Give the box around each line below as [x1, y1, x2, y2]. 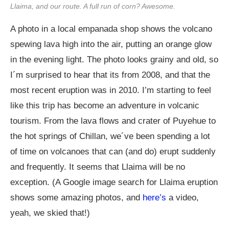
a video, [169, 193, 199, 203]
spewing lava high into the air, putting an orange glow [10, 39, 212, 50]
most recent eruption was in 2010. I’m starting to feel [10, 85, 211, 96]
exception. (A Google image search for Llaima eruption [10, 177, 218, 188]
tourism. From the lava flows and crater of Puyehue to [10, 116, 216, 126]
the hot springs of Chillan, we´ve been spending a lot [10, 131, 210, 142]
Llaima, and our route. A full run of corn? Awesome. [10, 2, 175, 11]
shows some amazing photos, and [10, 193, 143, 203]
